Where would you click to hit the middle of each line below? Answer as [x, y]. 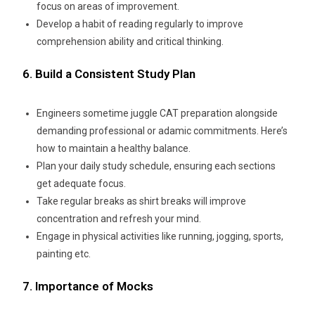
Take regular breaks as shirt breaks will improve [142, 201]
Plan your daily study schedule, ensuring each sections [156, 166]
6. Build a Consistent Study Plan [109, 74]
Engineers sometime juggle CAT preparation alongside [157, 114]
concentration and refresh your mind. [119, 219]
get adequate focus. [83, 184]
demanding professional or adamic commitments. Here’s [162, 131]
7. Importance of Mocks [88, 287]
